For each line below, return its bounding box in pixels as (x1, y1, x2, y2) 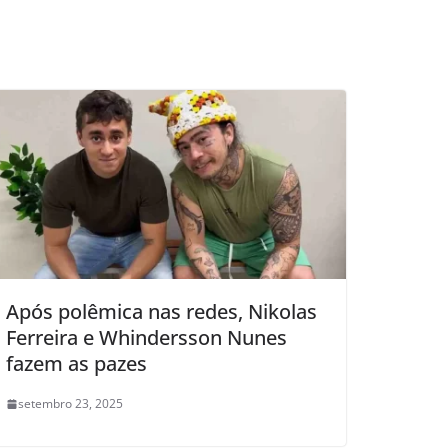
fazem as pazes (6, 350, 147, 378)
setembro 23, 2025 (18, 395, 123, 413)
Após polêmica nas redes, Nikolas (6, 298, 317, 326)
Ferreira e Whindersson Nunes (6, 324, 287, 352)
